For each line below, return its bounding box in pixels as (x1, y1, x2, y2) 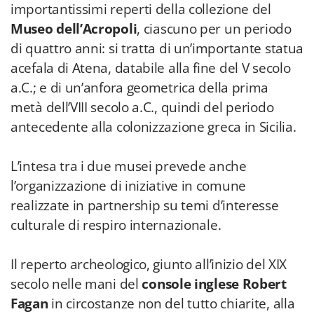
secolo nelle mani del (11, 275, 142, 293)
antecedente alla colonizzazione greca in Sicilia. (11, 118, 296, 136)
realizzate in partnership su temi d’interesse (11, 196, 279, 214)
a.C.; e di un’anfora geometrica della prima (11, 78, 269, 97)
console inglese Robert (142, 275, 287, 293)
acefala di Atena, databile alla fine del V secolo (11, 59, 291, 77)
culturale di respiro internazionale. (11, 216, 221, 234)
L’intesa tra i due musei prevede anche (11, 157, 247, 175)
